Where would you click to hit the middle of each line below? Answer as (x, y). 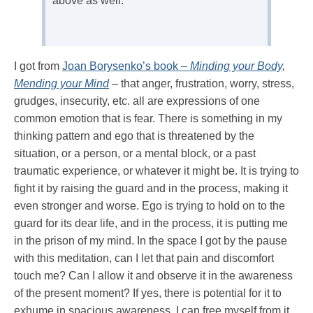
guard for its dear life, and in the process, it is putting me (151, 223)
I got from (38, 66)
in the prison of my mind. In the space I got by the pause (151, 240)
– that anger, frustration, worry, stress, (202, 83)
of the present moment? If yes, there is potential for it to (148, 293)
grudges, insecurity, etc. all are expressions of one (137, 101)
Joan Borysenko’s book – (126, 66)
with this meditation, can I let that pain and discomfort (144, 258)
